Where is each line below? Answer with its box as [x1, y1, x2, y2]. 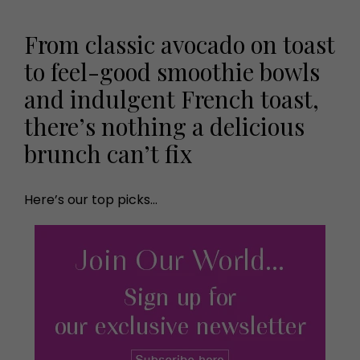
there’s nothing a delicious [24, 110, 305, 141]
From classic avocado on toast [24, 28, 335, 59]
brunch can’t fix [24, 137, 192, 169]
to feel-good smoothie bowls [24, 55, 320, 87]
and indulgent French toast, [24, 83, 319, 114]
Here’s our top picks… [24, 190, 157, 209]
